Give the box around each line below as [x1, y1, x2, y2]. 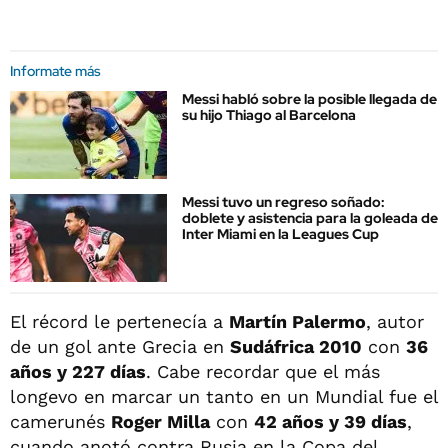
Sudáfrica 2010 [230, 336, 362, 358]
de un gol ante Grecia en [10, 336, 230, 358]
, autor [366, 311, 424, 333]
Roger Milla [111, 411, 210, 433]
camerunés [10, 411, 111, 433]
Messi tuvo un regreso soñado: [182, 193, 385, 212]
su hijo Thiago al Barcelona [182, 105, 356, 124]
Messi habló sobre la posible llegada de [182, 89, 437, 108]
